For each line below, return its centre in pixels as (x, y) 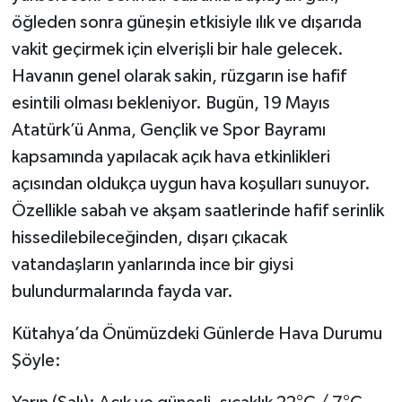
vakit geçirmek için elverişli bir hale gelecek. (177, 49)
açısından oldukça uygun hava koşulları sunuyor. (191, 184)
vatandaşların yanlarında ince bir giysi (152, 264)
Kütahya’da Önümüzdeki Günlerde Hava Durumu (197, 333)
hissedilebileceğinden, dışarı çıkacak (149, 237)
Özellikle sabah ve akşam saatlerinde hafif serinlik (197, 210)
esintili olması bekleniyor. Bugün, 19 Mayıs (170, 103)
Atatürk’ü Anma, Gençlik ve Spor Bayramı (168, 130)
